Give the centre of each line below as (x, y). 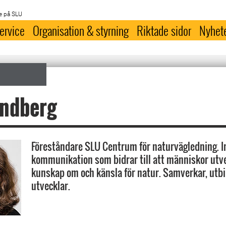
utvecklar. (51, 186)
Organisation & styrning (81, 30)
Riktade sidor (164, 30)
